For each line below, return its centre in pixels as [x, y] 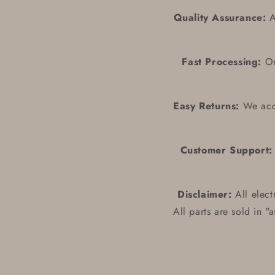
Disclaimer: [204, 194]
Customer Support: [226, 150]
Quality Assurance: [220, 17]
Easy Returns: [207, 106]
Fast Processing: [222, 62]
